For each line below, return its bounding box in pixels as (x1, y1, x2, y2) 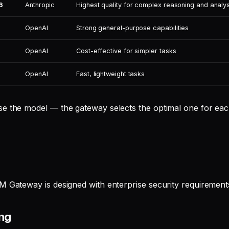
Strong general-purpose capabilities (76, 24, 189, 32)
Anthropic (25, 1, 55, 9)
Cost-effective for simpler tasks (76, 47, 176, 55)
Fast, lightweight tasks (76, 70, 145, 78)
